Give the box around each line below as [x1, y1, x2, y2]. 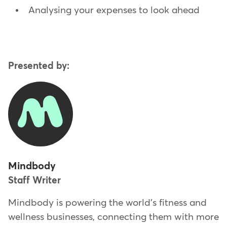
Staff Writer [8, 176, 61, 185]
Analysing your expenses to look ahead [28, 6, 200, 15]
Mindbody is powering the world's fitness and [8, 198, 207, 208]
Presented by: [8, 61, 69, 71]
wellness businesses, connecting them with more [8, 212, 219, 222]
